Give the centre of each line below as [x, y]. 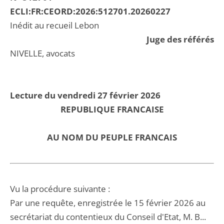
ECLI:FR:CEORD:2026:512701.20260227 [90, 11]
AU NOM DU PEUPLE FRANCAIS [112, 137]
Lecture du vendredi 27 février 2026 [85, 95]
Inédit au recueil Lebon [54, 25]
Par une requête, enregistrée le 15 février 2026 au [108, 203]
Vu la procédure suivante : [60, 189]
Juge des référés [180, 39]
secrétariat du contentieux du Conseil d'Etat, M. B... [108, 217]
